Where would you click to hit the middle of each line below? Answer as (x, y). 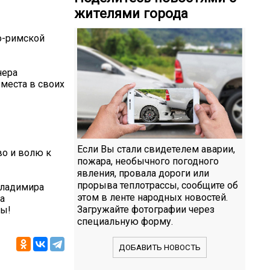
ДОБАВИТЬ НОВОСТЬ (160, 247)
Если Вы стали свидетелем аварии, (156, 149)
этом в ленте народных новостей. (152, 197)
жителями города (131, 14)
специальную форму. (125, 221)
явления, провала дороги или (143, 173)
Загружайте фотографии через (146, 209)
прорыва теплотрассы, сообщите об (158, 185)
